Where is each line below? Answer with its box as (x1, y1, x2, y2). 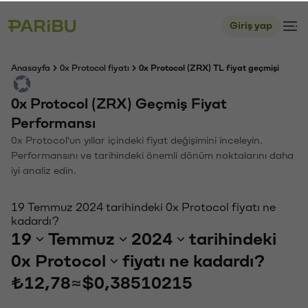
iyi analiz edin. (11, 164, 76, 175)
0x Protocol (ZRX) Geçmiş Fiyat (11, 96, 227, 110)
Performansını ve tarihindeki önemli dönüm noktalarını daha (11, 149, 294, 159)
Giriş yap (230, 19, 272, 30)
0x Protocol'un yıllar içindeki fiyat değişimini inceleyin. (11, 134, 263, 144)
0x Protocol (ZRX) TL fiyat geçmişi (139, 63, 279, 71)
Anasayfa (11, 63, 50, 71)
